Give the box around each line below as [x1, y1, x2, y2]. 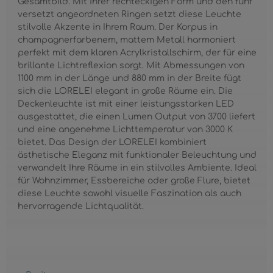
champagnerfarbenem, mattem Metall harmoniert [18, 35, 236, 44]
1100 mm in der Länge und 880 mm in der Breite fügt [18, 73, 242, 83]
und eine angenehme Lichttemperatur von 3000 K [18, 124, 233, 134]
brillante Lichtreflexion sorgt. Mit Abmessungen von [18, 60, 245, 70]
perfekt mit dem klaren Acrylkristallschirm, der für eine [18, 48, 257, 57]
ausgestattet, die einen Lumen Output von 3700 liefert [18, 112, 256, 121]
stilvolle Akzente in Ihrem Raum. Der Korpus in [18, 22, 218, 32]
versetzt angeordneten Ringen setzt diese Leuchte [18, 9, 242, 19]
